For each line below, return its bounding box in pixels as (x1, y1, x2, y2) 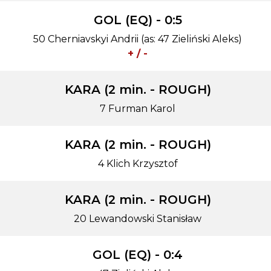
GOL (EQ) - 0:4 (93, 247, 183, 262)
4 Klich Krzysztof (97, 158, 178, 169)
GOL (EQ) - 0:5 (93, 13, 182, 27)
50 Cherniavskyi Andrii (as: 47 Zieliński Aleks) (33, 33, 242, 45)
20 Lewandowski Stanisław (74, 213, 201, 224)
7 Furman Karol (100, 103, 175, 114)
